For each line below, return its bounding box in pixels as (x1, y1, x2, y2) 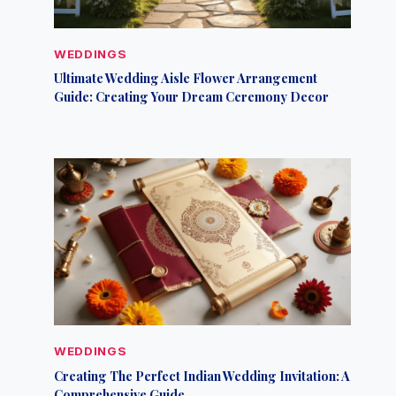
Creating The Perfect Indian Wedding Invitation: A (54, 366, 351, 385)
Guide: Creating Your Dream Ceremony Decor (54, 88, 330, 106)
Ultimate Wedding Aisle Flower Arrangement (54, 69, 318, 88)
